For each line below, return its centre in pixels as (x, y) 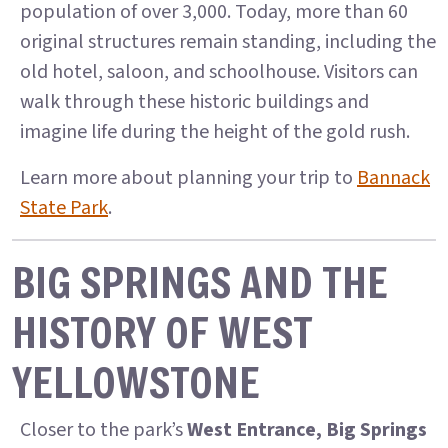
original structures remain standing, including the (228, 42)
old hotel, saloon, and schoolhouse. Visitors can (219, 72)
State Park (64, 208)
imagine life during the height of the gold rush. (215, 132)
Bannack (393, 178)
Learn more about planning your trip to (188, 178)
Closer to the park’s (103, 430)
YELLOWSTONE (136, 382)
